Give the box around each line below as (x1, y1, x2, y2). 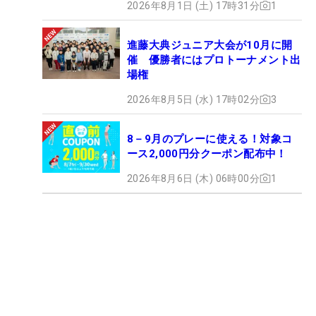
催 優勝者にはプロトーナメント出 (127, 53, 301, 66)
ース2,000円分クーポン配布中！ (127, 147, 287, 160)
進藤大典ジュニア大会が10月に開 (127, 38, 293, 51)
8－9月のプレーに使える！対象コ (127, 132, 293, 145)
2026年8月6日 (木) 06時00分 (127, 172, 260, 184)
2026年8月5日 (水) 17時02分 (127, 93, 260, 105)
